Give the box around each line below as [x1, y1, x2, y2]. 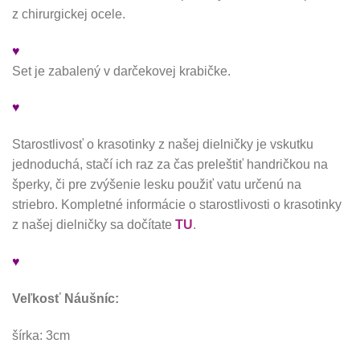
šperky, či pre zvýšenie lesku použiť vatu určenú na [12, 178, 301, 192]
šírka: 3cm [12, 328, 70, 342]
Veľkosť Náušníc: [12, 291, 119, 305]
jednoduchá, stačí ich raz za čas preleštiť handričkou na [12, 157, 328, 172]
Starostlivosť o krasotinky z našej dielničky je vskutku [12, 137, 313, 152]
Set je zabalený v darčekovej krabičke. [12, 63, 231, 78]
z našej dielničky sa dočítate [12, 218, 175, 232]
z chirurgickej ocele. [12, 6, 125, 21]
